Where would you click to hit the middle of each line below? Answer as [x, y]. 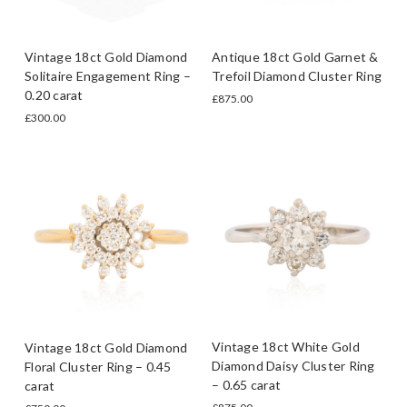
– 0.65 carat [246, 385]
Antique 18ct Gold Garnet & [295, 56]
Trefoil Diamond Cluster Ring [297, 75]
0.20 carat [54, 94]
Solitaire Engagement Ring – [108, 75]
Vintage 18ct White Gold [286, 347]
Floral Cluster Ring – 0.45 [98, 366]
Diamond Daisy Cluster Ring [293, 366]
